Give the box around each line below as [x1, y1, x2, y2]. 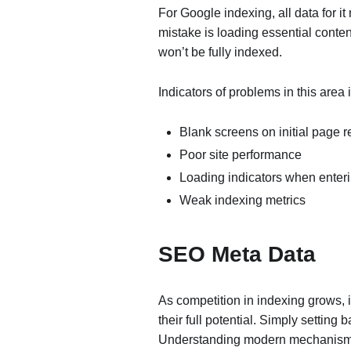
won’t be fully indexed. [158, 45, 282, 59]
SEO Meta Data [158, 242, 322, 266]
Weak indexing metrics [179, 194, 306, 207]
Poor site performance [179, 148, 302, 161]
